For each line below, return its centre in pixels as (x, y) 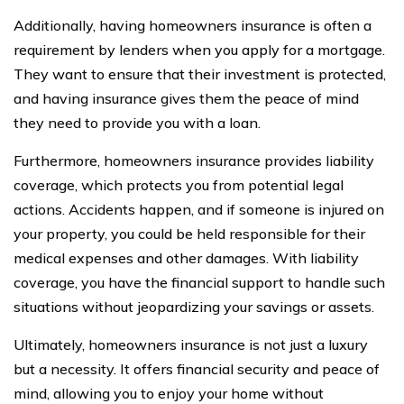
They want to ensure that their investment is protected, (200, 73)
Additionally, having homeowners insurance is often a (193, 25)
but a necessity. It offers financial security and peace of (197, 368)
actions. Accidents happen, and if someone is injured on (199, 209)
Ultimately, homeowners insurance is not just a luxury (191, 344)
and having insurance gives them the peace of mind (186, 98)
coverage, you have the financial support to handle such (199, 282)
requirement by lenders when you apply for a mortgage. (199, 49)
